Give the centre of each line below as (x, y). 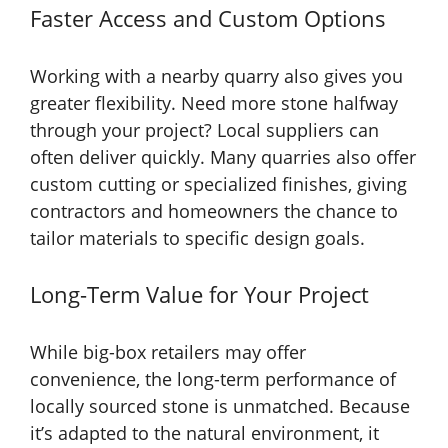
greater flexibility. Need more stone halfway (214, 103)
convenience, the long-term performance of (213, 379)
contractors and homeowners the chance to (214, 211)
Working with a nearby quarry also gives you (216, 76)
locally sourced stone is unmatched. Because (220, 406)
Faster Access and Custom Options (208, 18)
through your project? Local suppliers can (204, 130)
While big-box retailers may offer (168, 352)
